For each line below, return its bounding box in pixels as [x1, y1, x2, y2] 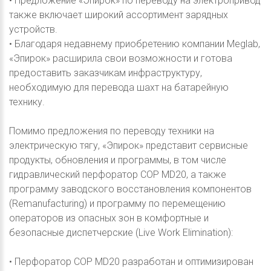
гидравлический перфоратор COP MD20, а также [9, 168, 226, 180]
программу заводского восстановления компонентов [9, 183, 252, 195]
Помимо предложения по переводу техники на [9, 125, 214, 137]
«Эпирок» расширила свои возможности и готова [9, 52, 232, 64]
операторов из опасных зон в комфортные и [9, 212, 209, 224]
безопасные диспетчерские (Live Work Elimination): [9, 226, 233, 238]
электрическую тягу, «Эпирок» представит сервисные [9, 139, 248, 151]
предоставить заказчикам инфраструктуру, [9, 67, 202, 79]
